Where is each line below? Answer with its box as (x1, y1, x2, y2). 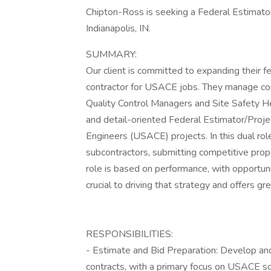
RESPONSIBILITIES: (86, 227, 173, 241)
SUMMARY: (86, 48, 137, 61)
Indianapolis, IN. (86, 22, 151, 35)
